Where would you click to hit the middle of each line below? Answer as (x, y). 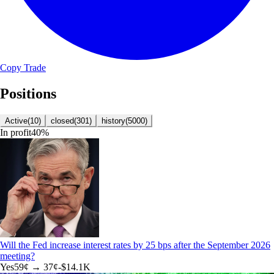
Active (16, 121)
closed (62, 121)
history (113, 121)
